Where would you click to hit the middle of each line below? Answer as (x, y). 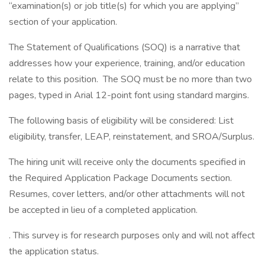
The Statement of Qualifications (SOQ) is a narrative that (125, 47)
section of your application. (63, 22)
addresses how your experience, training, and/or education (127, 63)
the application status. (54, 251)
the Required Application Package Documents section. (120, 178)
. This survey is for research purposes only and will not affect (132, 235)
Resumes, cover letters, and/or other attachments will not (127, 194)
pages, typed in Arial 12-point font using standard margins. (129, 95)
